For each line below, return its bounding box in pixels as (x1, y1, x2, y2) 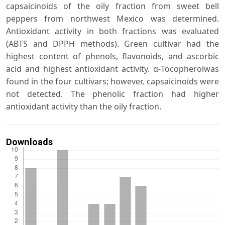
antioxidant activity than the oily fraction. (6, 101, 161, 113)
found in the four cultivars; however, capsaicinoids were (6, 76, 219, 87)
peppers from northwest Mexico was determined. (6, 13, 219, 25)
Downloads (6, 137, 53, 147)
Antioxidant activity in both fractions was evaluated (6, 26, 219, 37)
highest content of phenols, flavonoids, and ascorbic (6, 51, 219, 62)
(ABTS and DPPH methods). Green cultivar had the (6, 38, 219, 50)
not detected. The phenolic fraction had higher (6, 88, 219, 100)
